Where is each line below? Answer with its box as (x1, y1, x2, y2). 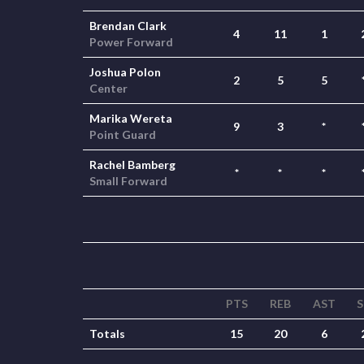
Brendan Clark (89, 19, 167, 32)
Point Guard (89, 128, 156, 141)
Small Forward (89, 174, 167, 188)
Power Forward (89, 35, 173, 49)
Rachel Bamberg (89, 158, 175, 171)
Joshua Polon (89, 65, 161, 79)
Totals (89, 327, 125, 340)
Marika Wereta (89, 111, 172, 125)
